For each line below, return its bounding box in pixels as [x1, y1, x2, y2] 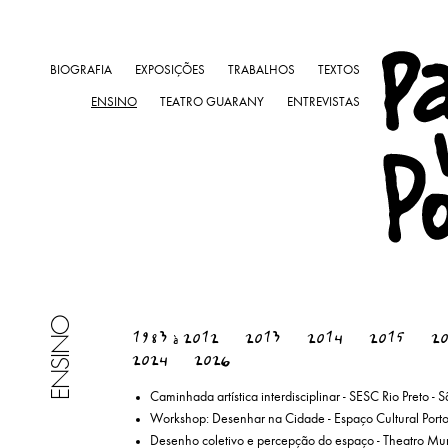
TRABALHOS [228, 64, 295, 78]
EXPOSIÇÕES [135, 64, 205, 78]
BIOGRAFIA [50, 64, 112, 78]
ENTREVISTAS [287, 96, 360, 110]
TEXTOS [318, 64, 360, 78]
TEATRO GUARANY [160, 96, 264, 110]
